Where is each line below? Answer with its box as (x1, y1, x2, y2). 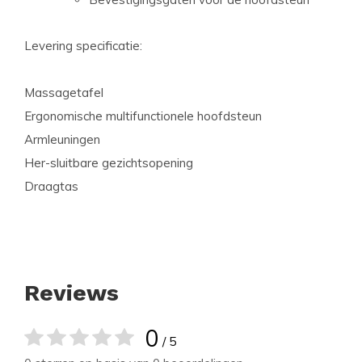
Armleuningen (24, 132, 100, 147)
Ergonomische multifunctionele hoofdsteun (24, 108, 262, 124)
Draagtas (24, 179, 78, 194)
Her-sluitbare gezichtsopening (24, 155, 193, 170)
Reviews (24, 280, 119, 306)
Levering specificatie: (24, 38, 142, 53)
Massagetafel (24, 85, 103, 100)
